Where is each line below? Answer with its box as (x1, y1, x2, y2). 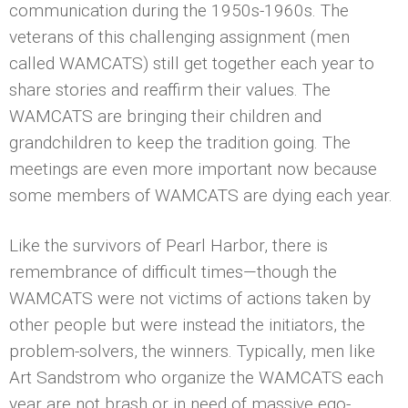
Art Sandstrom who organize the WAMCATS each (9, 366, 383, 388)
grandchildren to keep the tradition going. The (9, 131, 351, 153)
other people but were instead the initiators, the (9, 313, 365, 335)
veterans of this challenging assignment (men (9, 25, 350, 47)
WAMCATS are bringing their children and (9, 105, 321, 127)
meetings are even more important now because (9, 158, 377, 179)
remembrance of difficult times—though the (9, 260, 337, 282)
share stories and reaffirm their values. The (9, 78, 331, 100)
